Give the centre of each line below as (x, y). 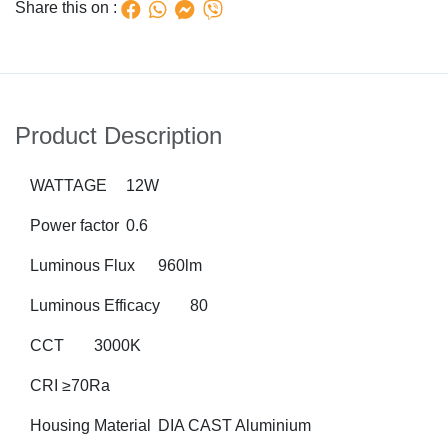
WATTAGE (68, 186)
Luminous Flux (82, 266)
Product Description (118, 136)
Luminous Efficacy (95, 306)
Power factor (74, 226)
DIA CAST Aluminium (234, 426)
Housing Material (92, 426)
